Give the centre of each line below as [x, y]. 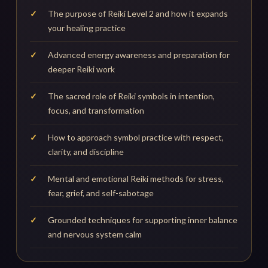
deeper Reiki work [82, 69]
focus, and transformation [96, 111]
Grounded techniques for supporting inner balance [143, 220]
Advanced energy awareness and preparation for [139, 55]
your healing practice [87, 28]
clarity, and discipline [86, 152]
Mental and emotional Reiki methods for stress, [136, 179]
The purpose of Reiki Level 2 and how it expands [138, 14]
